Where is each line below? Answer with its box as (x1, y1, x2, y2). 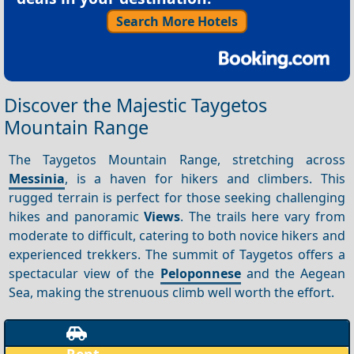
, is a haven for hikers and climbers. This (65, 169, 345, 187)
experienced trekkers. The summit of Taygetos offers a (9, 245, 345, 263)
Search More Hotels (116, 12, 238, 30)
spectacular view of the (9, 264, 160, 282)
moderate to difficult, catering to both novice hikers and (9, 226, 345, 244)
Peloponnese (160, 264, 241, 282)
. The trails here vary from (180, 207, 345, 225)
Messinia (9, 169, 66, 187)
